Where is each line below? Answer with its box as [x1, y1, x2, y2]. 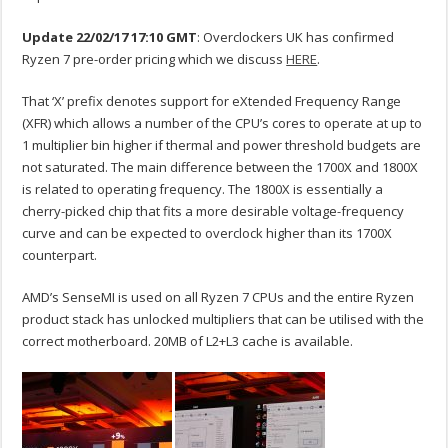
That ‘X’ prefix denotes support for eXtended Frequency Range [22, 92, 402, 111]
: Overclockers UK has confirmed [197, 28, 395, 47]
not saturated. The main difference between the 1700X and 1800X [22, 158, 419, 177]
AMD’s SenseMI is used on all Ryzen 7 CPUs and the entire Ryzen [22, 288, 415, 307]
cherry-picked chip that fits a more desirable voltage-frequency [22, 202, 405, 221]
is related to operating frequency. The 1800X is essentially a [22, 180, 384, 199]
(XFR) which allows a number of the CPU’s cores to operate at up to [22, 114, 423, 133]
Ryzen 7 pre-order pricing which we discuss [22, 50, 287, 69]
